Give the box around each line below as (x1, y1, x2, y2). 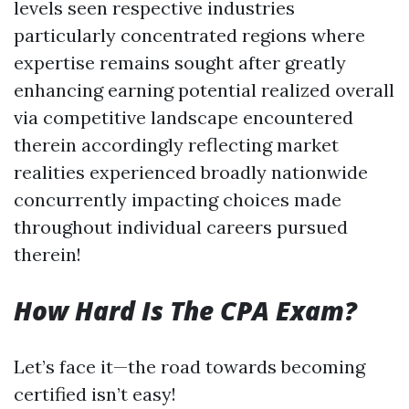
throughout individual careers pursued (14, 215, 348, 238)
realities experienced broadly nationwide (14, 161, 368, 184)
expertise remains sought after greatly (14, 51, 346, 74)
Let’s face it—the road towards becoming (14, 355, 365, 378)
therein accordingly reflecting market (14, 133, 339, 156)
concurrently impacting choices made (14, 188, 341, 211)
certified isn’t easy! (14, 383, 176, 405)
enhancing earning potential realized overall (14, 79, 394, 101)
